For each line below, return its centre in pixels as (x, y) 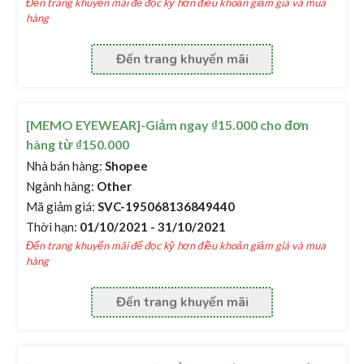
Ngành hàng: (61, 186)
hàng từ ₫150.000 (78, 144)
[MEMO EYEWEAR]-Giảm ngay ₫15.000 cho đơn (168, 125)
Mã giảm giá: (61, 206)
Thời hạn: (52, 227)
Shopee (126, 166)
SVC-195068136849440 (165, 206)
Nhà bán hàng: (65, 166)
